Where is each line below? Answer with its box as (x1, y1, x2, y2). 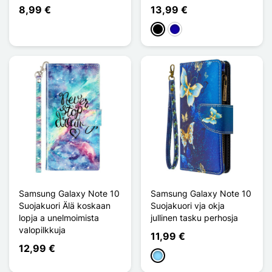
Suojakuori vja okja (151, 200, 225, 211)
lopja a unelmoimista (19, 212, 99, 223)
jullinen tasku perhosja (151, 212, 238, 223)
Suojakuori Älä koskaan (19, 200, 110, 211)
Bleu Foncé (169, 24, 212, 35)
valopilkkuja (19, 224, 66, 235)
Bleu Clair (152, 251, 189, 262)
